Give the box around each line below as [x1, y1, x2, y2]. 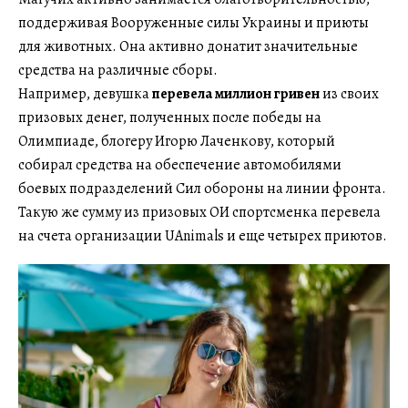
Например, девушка [18, 83, 149, 104]
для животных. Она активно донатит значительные [18, 36, 358, 56]
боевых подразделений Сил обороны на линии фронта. [18, 178, 386, 199]
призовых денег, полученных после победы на [18, 107, 321, 127]
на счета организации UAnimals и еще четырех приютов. [18, 225, 387, 246]
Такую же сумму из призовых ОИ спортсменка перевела [18, 201, 381, 222]
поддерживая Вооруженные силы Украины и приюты [18, 12, 369, 33]
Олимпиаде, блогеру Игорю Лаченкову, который [18, 130, 335, 151]
